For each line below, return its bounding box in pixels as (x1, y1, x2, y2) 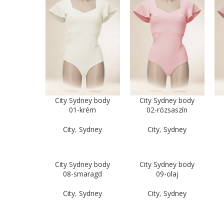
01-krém (69, 104, 96, 114)
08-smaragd (63, 168, 102, 178)
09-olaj (155, 168, 178, 178)
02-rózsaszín (146, 104, 188, 114)
